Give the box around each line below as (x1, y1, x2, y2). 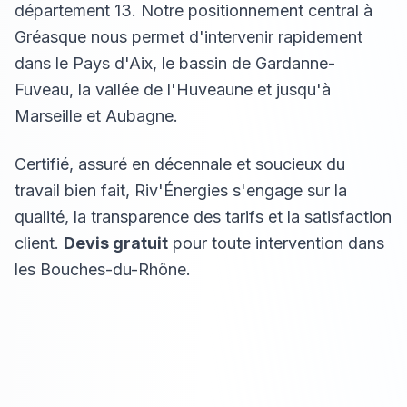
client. (15, 233, 64, 253)
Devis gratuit (64, 233, 168, 253)
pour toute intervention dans (168, 233, 384, 253)
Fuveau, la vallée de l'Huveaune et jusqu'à (15, 80, 331, 99)
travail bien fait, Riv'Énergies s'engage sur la (15, 181, 347, 200)
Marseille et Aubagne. (15, 106, 178, 125)
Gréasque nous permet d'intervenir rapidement (15, 27, 362, 46)
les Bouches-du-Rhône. (15, 260, 191, 279)
